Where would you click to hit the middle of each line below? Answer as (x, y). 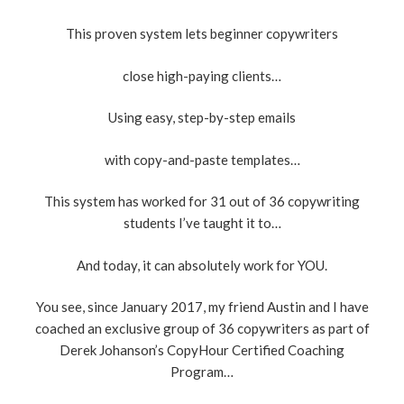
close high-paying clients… (202, 75)
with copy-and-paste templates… (202, 159)
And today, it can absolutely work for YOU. (202, 265)
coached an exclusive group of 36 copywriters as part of (202, 329)
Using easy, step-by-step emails (202, 118)
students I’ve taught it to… (202, 223)
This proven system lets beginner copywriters (202, 34)
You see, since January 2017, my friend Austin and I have (202, 307)
